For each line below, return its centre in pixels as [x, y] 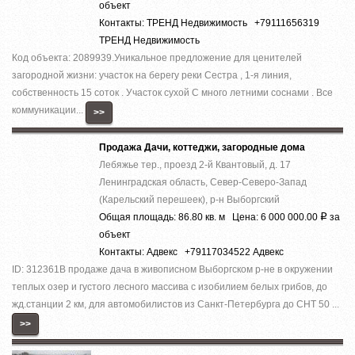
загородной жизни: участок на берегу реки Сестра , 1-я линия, [152, 75]
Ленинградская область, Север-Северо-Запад [203, 182]
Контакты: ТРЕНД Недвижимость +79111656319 [209, 23]
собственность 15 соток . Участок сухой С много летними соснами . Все [172, 92]
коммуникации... [49, 110]
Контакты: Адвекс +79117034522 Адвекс [191, 252]
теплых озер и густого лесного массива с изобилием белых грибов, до [170, 286]
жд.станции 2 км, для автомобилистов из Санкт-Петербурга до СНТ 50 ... [176, 304]
